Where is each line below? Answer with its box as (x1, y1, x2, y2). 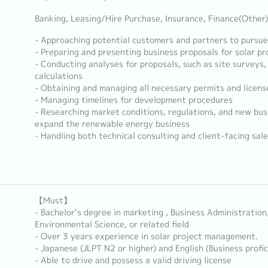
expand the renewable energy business (34, 118, 190, 130)
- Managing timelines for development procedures (34, 94, 233, 106)
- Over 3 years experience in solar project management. (34, 230, 258, 242)
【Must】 (34, 194, 72, 206)
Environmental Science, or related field (34, 218, 189, 230)
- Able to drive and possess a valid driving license (34, 254, 232, 266)
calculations (34, 70, 83, 82)
